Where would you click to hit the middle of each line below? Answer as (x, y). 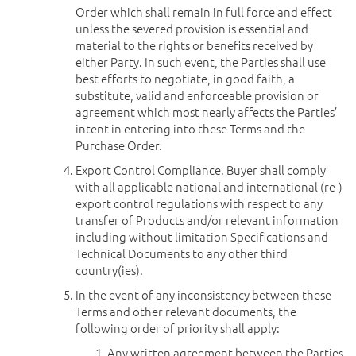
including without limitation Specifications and (202, 236)
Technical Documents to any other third (182, 253)
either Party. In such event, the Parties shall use (201, 62)
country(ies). (109, 270)
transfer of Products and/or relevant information (207, 220)
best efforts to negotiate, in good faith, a (185, 78)
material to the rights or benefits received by (194, 45)
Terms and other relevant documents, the (186, 311)
